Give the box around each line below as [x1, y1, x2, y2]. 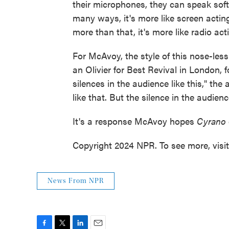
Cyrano [197, 114, 226, 128]
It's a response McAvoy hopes [73, 114, 197, 128]
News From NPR [48, 177, 104, 186]
